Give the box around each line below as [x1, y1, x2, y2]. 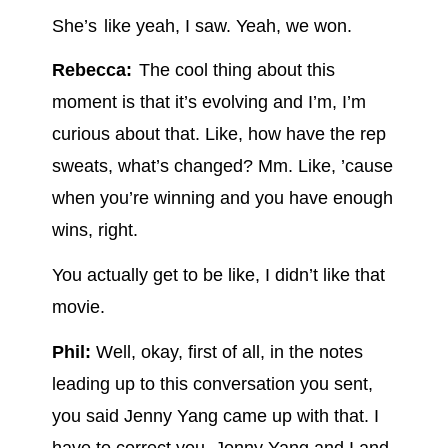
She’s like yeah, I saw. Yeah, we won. [51, 15, 357, 36]
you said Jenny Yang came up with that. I [51, 405, 379, 426]
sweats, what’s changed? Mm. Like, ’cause [51, 156, 393, 177]
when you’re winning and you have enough [51, 188, 393, 209]
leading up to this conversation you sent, [51, 373, 373, 394]
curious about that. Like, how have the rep [51, 124, 386, 145]
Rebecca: [51, 60, 132, 81]
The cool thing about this [131, 60, 335, 81]
